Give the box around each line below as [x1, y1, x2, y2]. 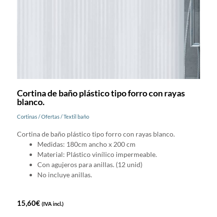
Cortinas [17, 113, 37, 120]
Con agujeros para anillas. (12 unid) [37, 160, 142, 169]
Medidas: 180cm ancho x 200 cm [37, 139, 136, 148]
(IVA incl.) [42, 200, 63, 207]
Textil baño [63, 113, 89, 120]
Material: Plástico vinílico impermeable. [37, 150, 157, 158]
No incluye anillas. [37, 170, 92, 179]
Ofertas [41, 113, 60, 120]
